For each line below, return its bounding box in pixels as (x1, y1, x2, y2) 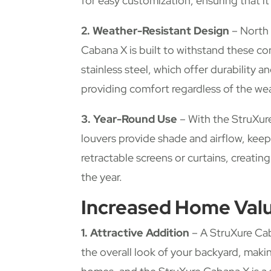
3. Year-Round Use (81, 112, 178, 126)
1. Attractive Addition (81, 226, 190, 240)
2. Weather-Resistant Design (81, 24, 230, 38)
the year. (81, 170, 123, 184)
